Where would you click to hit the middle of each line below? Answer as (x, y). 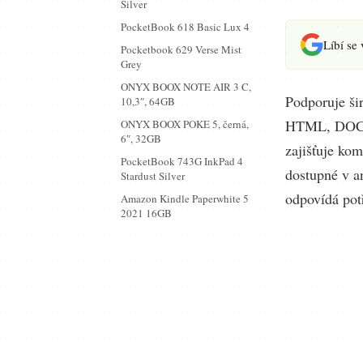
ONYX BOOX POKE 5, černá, (185, 124)
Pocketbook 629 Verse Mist (181, 49)
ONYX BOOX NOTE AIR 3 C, (186, 87)
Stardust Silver (153, 176)
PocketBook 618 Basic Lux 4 (185, 27)
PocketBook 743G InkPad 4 (182, 161)
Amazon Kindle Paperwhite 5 (185, 199)
